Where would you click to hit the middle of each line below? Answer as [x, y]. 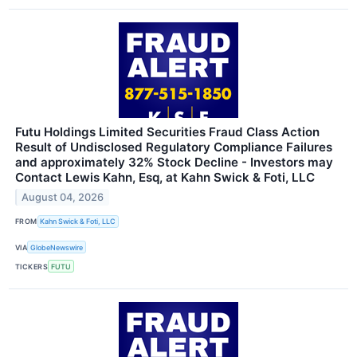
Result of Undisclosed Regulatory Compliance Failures [174, 147]
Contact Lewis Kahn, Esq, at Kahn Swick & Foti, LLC [165, 177]
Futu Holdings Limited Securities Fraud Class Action [167, 131]
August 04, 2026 [63, 197]
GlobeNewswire [57, 247]
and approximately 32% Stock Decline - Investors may [174, 162]
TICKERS [32, 266]
